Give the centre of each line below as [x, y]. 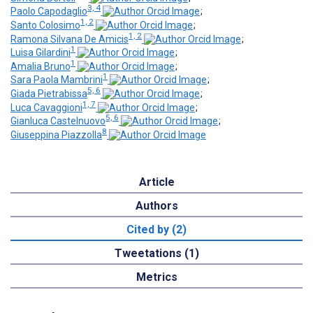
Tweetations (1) [156, 254]
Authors [156, 206]
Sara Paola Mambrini [57, 80]
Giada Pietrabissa [49, 94]
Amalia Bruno [41, 66]
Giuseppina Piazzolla [56, 135]
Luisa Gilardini [41, 53]
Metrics [156, 277]
